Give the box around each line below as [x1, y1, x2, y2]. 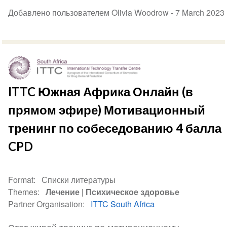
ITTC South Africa [91, 198, 155, 210]
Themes [8, 186, 38, 198]
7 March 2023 [175, 7, 225, 19]
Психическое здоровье [86, 186, 180, 198]
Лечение [46, 186, 80, 198]
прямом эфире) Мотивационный [8, 102, 206, 118]
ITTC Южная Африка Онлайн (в [8, 84, 194, 99]
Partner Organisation [8, 198, 83, 210]
